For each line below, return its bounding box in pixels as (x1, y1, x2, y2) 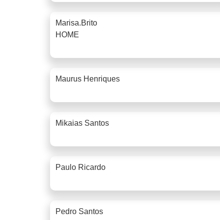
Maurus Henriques (55, 74, 120, 83)
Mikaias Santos (55, 118, 109, 127)
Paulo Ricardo (55, 163, 106, 171)
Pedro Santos (55, 207, 103, 216)
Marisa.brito (55, 18, 97, 27)
